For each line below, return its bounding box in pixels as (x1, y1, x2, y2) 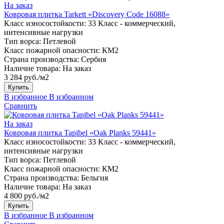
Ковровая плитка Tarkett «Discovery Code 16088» (4, 9, 169, 18)
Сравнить (4, 101, 37, 110)
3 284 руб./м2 (4, 72, 49, 81)
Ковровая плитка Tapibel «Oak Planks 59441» (4, 128, 156, 137)
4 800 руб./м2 (4, 191, 49, 200)
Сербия (81, 54, 106, 63)
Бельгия (81, 173, 108, 182)
